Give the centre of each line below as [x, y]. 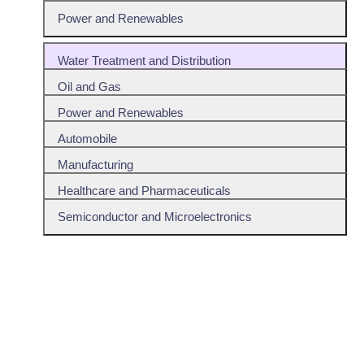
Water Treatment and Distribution [144, 61]
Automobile [87, 139]
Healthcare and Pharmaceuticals [144, 191]
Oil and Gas [89, 87]
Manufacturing [95, 165]
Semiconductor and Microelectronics [154, 217]
